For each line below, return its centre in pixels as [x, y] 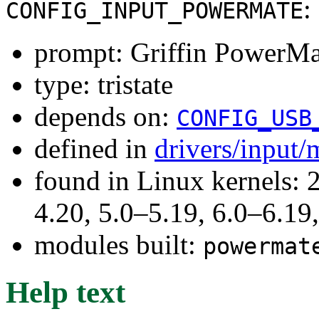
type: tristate [104, 84]
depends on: [105, 116]
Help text [66, 292]
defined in [94, 148]
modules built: [119, 244]
